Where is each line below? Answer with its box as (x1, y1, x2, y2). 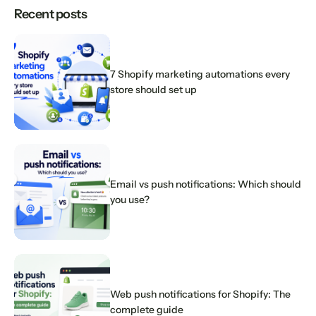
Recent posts (14, 6, 87, 22)
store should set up (110, 83, 197, 96)
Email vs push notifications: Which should (110, 177, 301, 190)
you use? (110, 193, 150, 206)
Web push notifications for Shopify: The (110, 287, 291, 300)
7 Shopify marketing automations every (110, 67, 290, 80)
